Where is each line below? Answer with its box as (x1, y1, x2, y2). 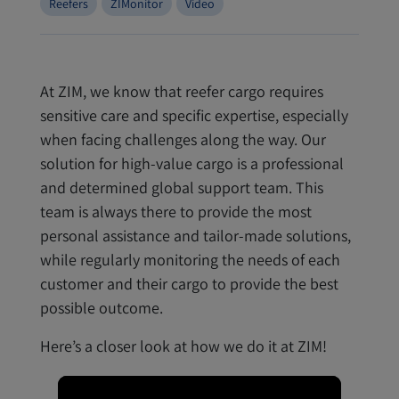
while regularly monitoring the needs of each (40, 249, 340, 270)
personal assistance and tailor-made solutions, (40, 225, 351, 246)
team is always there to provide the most (40, 201, 312, 222)
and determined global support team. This (40, 177, 323, 198)
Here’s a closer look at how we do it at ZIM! (40, 336, 327, 356)
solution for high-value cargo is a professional (40, 153, 344, 174)
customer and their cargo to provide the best (40, 273, 338, 294)
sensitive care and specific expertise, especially (40, 105, 348, 126)
